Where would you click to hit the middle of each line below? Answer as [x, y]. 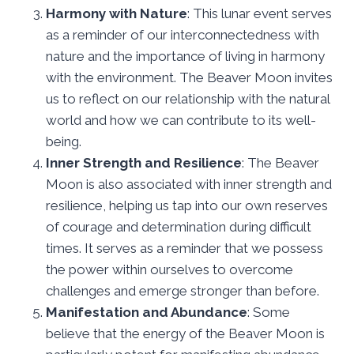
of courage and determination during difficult [179, 226]
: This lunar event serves [260, 13]
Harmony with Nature [117, 13]
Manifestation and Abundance [147, 312]
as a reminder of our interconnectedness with [183, 34]
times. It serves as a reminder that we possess [185, 248]
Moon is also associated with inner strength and [189, 184]
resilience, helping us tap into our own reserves [187, 205]
